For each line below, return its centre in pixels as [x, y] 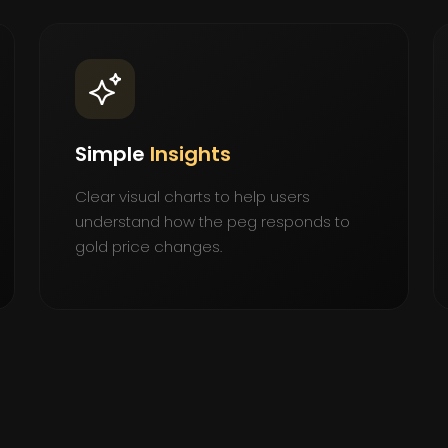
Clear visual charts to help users [192, 196]
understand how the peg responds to [212, 221]
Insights [190, 153]
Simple [112, 153]
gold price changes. [148, 246]
